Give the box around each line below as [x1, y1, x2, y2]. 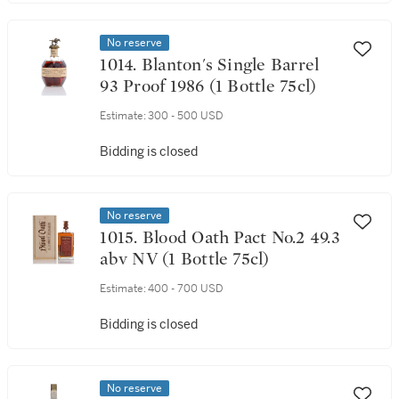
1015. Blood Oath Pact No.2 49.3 [100, 229, 142, 247]
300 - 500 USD [148, 109, 224, 123]
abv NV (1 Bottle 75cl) [100, 250, 270, 268]
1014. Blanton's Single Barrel [100, 56, 142, 74]
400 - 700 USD [148, 281, 224, 296]
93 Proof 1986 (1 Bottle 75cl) [100, 77, 317, 95]
